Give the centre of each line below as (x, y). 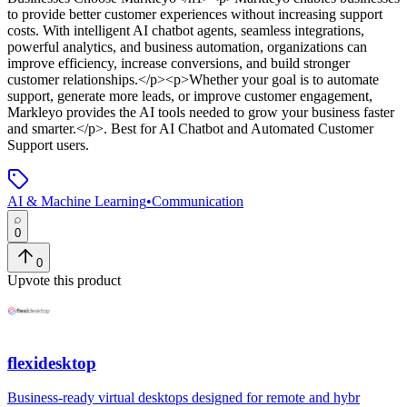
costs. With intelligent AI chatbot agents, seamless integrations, (186, 30)
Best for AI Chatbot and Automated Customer (240, 128)
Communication (198, 201)
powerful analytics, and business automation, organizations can (187, 46)
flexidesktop (52, 362)
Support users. (48, 144)
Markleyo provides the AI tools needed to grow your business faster (201, 112)
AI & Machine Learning (77, 201)
